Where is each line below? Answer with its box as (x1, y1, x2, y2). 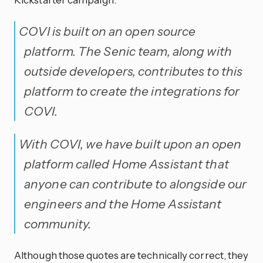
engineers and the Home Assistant (24, 196, 222, 212)
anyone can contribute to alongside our (24, 176, 247, 192)
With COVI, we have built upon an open (19, 136, 242, 152)
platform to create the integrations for (24, 83, 240, 99)
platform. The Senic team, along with (24, 43, 232, 59)
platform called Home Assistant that (24, 156, 229, 172)
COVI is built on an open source (19, 23, 196, 39)
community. (24, 216, 92, 232)
